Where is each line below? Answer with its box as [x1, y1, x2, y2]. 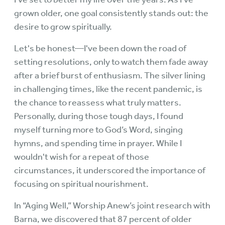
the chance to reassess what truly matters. [14, 97, 181, 108]
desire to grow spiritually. [14, 21, 112, 33]
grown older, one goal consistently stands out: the [14, 8, 208, 19]
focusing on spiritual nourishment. [14, 178, 149, 190]
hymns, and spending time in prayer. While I [14, 138, 182, 149]
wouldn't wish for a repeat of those [14, 151, 149, 163]
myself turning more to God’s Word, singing [14, 124, 183, 136]
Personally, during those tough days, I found [14, 110, 183, 122]
